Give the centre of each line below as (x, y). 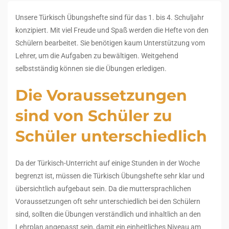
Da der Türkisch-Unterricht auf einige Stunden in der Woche (108, 163)
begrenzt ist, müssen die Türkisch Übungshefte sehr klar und (110, 176)
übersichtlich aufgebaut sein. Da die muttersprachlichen (103, 189)
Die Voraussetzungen (101, 95)
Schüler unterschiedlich (111, 136)
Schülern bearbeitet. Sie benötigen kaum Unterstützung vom (110, 43)
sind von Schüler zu (94, 116)
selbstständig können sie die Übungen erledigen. (91, 68)
